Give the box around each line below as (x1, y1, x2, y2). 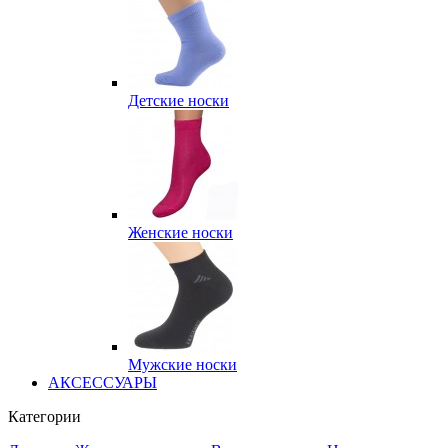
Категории (8, 408, 81, 425)
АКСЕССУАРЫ (48, 374, 157, 391)
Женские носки (128, 224, 233, 241)
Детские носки (128, 92, 229, 109)
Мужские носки (128, 356, 237, 373)
